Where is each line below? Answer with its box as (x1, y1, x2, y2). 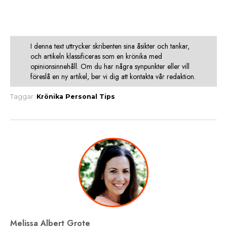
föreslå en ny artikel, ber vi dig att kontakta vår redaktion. (30, 71, 196, 82)
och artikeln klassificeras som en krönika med (30, 51, 162, 61)
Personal (65, 92, 97, 100)
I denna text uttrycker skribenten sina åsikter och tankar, (30, 41, 190, 51)
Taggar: (10, 92, 35, 100)
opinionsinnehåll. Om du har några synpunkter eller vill (30, 61, 190, 71)
